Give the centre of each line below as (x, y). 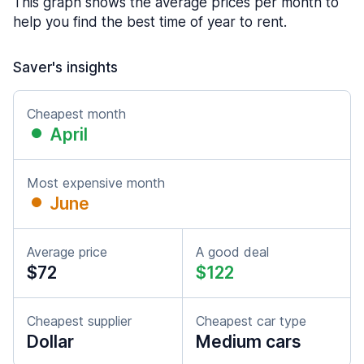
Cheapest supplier (79, 321)
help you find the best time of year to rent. (150, 22)
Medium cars (249, 342)
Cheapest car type (251, 321)
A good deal (232, 252)
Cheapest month (76, 114)
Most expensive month (96, 183)
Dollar (50, 342)
